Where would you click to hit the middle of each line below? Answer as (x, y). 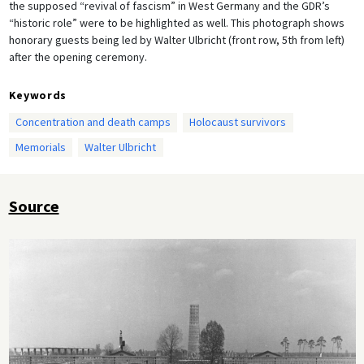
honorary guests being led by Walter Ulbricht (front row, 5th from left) (176, 39)
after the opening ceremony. (78, 56)
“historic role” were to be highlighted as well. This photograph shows (176, 22)
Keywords (38, 95)
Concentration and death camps (93, 122)
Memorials (40, 147)
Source (34, 206)
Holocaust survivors (238, 122)
